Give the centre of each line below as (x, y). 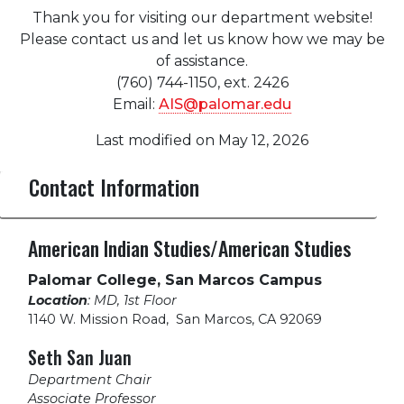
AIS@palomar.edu (225, 104)
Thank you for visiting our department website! (202, 17)
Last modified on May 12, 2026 (202, 140)
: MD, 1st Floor (132, 300)
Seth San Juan (80, 357)
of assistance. (202, 60)
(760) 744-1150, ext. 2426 (202, 82)
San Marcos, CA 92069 (249, 319)
